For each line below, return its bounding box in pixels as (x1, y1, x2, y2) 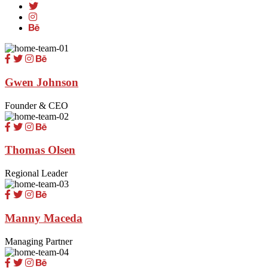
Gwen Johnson (5, 75, 78, 89)
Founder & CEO (5, 100, 68, 111)
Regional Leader (5, 168, 68, 179)
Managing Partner (5, 236, 72, 246)
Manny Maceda (5, 211, 83, 224)
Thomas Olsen (5, 144, 75, 157)
